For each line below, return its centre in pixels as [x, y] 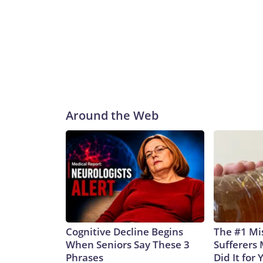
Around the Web [112, 116]
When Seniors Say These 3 [128, 245]
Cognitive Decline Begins [124, 232]
